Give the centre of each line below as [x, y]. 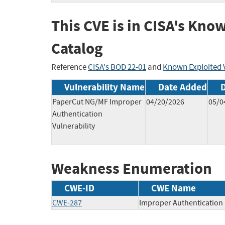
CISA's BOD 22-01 [117, 67]
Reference [70, 67]
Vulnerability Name [104, 87]
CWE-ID [79, 188]
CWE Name [174, 188]
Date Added [183, 87]
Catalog [77, 49]
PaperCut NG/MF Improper [97, 102]
